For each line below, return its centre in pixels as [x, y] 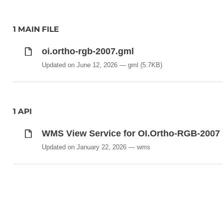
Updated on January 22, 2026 [84, 147]
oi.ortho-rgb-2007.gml [88, 52]
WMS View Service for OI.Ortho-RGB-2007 [131, 134]
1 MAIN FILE [36, 29]
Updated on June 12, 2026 [79, 65]
